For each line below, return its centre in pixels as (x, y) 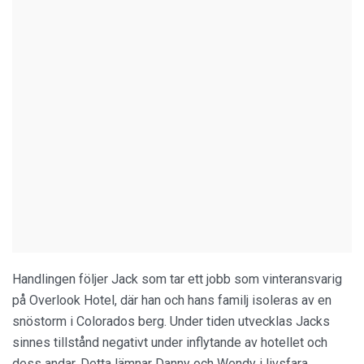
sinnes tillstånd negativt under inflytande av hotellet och (170, 342)
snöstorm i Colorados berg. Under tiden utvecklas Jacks (171, 321)
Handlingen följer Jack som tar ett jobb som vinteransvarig (177, 279)
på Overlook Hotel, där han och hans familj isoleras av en (172, 300)
